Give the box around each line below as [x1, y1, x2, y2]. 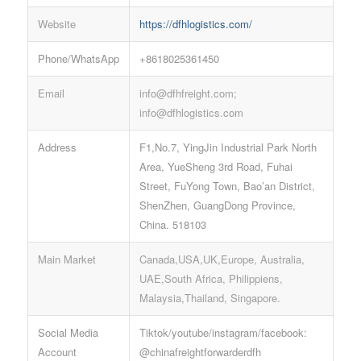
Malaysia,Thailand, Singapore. [139, 289, 280, 305]
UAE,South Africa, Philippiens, [139, 270, 283, 286]
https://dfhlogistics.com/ [139, 15, 252, 31]
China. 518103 [139, 216, 206, 232]
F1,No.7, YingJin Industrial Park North [139, 139, 317, 155]
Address [37, 139, 77, 155]
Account [37, 343, 77, 359]
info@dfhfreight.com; [139, 85, 237, 101]
